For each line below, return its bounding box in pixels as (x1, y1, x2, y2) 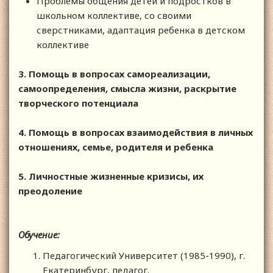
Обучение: (18, 228, 60, 241)
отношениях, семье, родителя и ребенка (18, 140, 213, 153)
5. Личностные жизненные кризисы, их (18, 169, 204, 182)
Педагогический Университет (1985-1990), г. (43, 249, 245, 261)
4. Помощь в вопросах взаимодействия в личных (18, 126, 253, 138)
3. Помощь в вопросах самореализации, (18, 67, 210, 80)
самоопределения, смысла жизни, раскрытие (18, 82, 236, 94)
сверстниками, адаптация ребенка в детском (37, 23, 245, 36)
